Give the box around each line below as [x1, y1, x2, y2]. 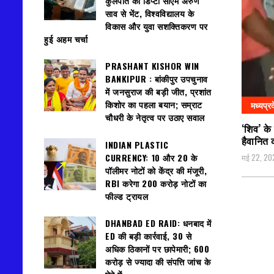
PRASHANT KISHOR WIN [105, 59, 199, 73]
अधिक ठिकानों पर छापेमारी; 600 [105, 242, 209, 256]
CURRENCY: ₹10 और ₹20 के [105, 150, 197, 164]
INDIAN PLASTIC [105, 138, 168, 151]
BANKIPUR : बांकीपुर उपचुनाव [105, 72, 208, 86]
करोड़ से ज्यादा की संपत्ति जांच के [105, 255, 210, 268]
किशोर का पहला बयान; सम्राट [105, 98, 202, 111]
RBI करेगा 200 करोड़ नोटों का [105, 176, 206, 190]
